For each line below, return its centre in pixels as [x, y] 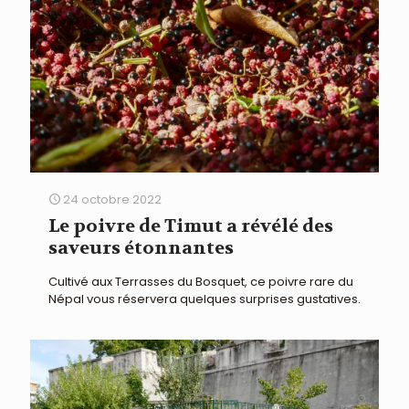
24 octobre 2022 [112, 199]
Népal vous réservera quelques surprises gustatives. [204, 299]
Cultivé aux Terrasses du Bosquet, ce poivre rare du [201, 281]
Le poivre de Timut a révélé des [191, 225]
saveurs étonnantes [141, 247]
